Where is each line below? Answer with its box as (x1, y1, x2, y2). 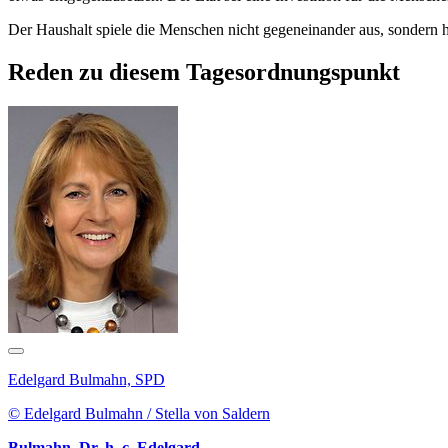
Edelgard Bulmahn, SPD (8, 370, 165, 388)
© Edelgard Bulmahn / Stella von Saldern (8, 404, 270, 422)
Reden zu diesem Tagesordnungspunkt (8, 58, 400, 85)
